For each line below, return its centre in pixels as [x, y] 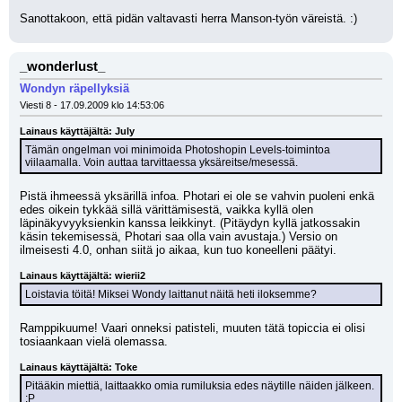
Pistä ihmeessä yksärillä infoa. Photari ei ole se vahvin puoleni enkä [197, 196]
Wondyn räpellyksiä [74, 88]
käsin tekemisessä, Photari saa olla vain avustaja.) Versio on [179, 236]
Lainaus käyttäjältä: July [77, 131]
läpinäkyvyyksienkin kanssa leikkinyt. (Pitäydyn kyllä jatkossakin [190, 223]
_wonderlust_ [62, 66]
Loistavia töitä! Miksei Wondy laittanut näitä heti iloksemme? [171, 294]
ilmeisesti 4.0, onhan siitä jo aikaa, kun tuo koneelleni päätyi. [178, 250]
